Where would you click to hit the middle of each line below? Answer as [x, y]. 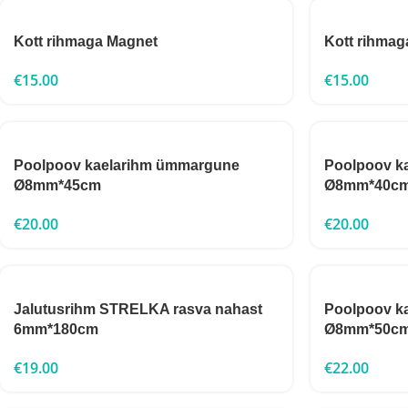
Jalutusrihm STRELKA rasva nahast [138, 309]
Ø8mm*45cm [57, 185]
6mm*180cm [56, 329]
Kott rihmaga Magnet [86, 41]
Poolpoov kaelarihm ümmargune [127, 165]
